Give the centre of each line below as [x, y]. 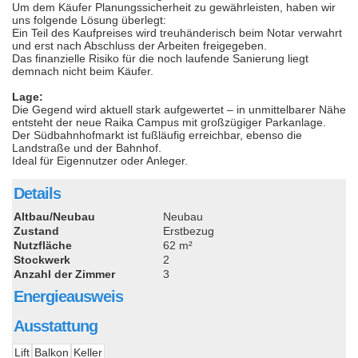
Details [37, 193]
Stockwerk [42, 259]
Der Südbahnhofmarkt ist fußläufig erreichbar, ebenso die [157, 135]
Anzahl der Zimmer [64, 274]
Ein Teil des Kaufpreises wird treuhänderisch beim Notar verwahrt [177, 32]
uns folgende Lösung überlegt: [89, 20]
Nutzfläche [43, 245]
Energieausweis [68, 296]
